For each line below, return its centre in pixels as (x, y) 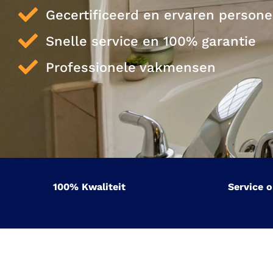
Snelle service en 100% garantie (151, 41)
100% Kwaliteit (89, 186)
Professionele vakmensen (131, 67)
